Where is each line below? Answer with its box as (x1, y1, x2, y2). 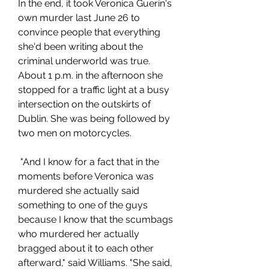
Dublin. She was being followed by (18, 113, 170, 124)
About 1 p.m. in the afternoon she (18, 70, 163, 81)
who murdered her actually (18, 228, 139, 240)
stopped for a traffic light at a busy (18, 84, 169, 95)
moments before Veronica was (18, 171, 154, 182)
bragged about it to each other (18, 243, 154, 254)
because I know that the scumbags (18, 214, 173, 225)
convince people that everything (18, 26, 160, 38)
